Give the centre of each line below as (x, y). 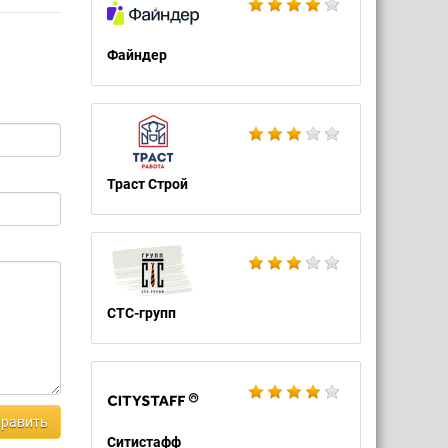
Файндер (137, 55)
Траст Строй (147, 184)
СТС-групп (141, 313)
